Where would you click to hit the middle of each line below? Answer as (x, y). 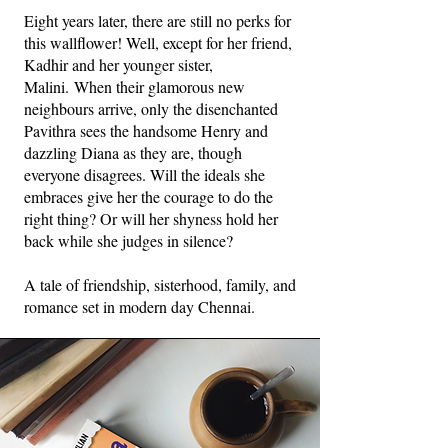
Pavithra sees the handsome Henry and (146, 130)
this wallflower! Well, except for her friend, (158, 42)
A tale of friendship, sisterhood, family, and (160, 284)
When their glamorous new (159, 86)
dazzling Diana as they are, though (133, 152)
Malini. (49, 86)
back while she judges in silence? (128, 240)
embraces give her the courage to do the (148, 196)
